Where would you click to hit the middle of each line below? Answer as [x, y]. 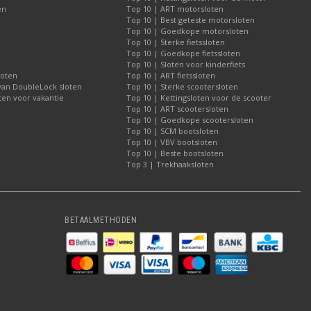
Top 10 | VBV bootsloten [172, 142]
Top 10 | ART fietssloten [171, 75]
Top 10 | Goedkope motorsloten [187, 31]
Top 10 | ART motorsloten [175, 9]
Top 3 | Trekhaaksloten [170, 164]
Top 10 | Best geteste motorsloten [191, 20]
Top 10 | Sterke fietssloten [176, 42]
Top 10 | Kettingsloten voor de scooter [199, 98]
